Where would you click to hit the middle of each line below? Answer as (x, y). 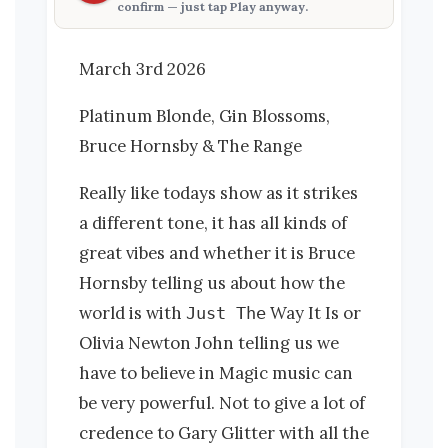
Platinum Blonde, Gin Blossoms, (204, 116)
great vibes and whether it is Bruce (217, 252)
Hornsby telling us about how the (212, 282)
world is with (132, 312)
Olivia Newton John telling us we (209, 342)
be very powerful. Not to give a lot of (222, 402)
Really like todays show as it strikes (218, 192)
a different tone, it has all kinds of (213, 222)
